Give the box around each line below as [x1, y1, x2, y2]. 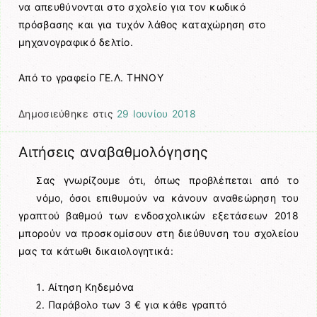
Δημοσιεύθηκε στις [18, 107, 117, 120]
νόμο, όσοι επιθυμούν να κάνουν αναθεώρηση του [36, 192, 299, 204]
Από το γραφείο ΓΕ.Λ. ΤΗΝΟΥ [18, 71, 163, 84]
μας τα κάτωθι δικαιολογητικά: [18, 245, 173, 258]
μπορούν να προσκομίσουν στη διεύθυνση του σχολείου [18, 227, 299, 240]
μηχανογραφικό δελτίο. [18, 36, 133, 49]
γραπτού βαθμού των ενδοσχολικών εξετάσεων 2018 [18, 209, 299, 222]
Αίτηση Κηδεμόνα [48, 280, 134, 293]
